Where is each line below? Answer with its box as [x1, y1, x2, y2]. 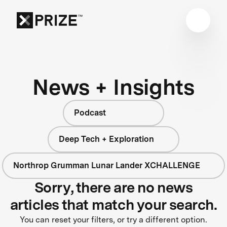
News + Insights [32, 73, 195, 100]
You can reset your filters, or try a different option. [20, 214, 207, 224]
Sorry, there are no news [34, 178, 193, 196]
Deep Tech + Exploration [59, 134, 155, 144]
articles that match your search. [10, 196, 217, 213]
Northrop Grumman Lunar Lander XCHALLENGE [13, 160, 200, 170]
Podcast [74, 107, 106, 118]
